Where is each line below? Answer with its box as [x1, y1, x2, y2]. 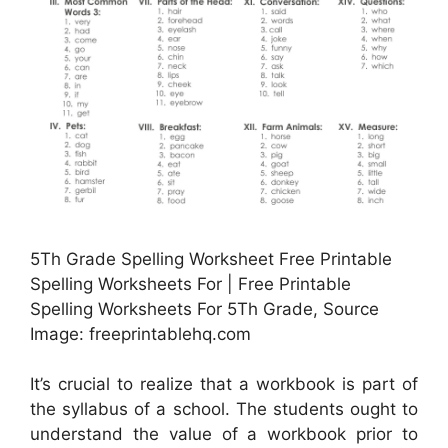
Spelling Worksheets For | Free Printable [30, 273, 351, 294]
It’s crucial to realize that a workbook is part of [30, 374, 418, 395]
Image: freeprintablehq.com [30, 323, 251, 344]
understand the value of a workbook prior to [30, 424, 418, 445]
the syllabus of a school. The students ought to [30, 399, 418, 420]
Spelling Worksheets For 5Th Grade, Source [30, 298, 379, 319]
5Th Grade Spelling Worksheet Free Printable [30, 248, 392, 269]
